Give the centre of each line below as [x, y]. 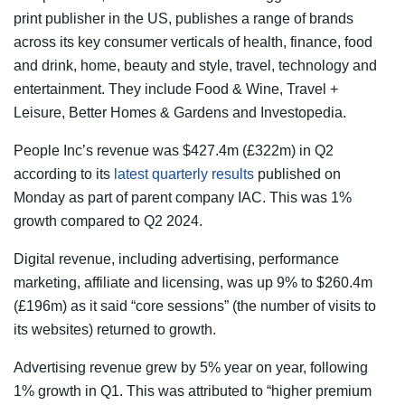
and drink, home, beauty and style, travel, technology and [195, 65]
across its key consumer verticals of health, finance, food [193, 42]
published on [297, 174]
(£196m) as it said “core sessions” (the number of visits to [195, 306]
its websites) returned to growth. [115, 329]
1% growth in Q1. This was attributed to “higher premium [193, 391]
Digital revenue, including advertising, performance [176, 259]
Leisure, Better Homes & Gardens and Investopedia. [180, 112]
